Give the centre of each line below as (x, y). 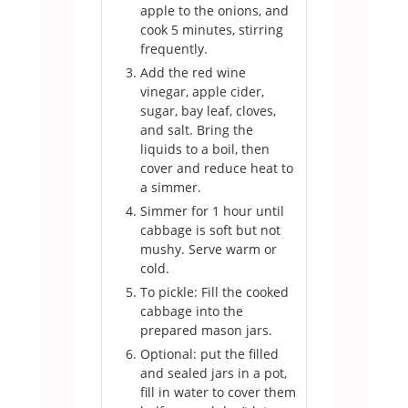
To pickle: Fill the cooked (214, 292)
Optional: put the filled (209, 354)
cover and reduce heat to (216, 168)
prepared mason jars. (206, 331)
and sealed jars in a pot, (213, 373)
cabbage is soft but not (210, 230)
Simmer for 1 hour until (212, 211)
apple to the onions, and (214, 11)
